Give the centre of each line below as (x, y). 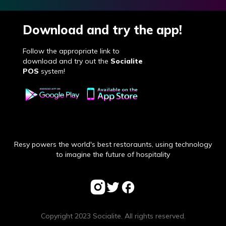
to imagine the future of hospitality (113, 154)
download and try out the (66, 61)
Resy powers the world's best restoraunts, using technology (113, 144)
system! (52, 71)
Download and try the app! (102, 30)
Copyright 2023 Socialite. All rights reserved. (113, 216)
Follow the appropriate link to (71, 51)
